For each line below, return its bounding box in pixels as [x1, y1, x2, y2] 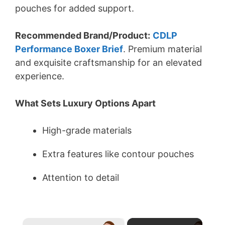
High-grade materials [42, 125, 132, 136]
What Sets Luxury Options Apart [15, 98, 156, 108]
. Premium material [123, 44, 202, 54]
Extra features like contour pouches [42, 149, 194, 159]
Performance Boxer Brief [15, 44, 123, 54]
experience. [15, 71, 64, 81]
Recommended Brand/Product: [15, 30, 150, 41]
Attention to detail [42, 172, 119, 183]
